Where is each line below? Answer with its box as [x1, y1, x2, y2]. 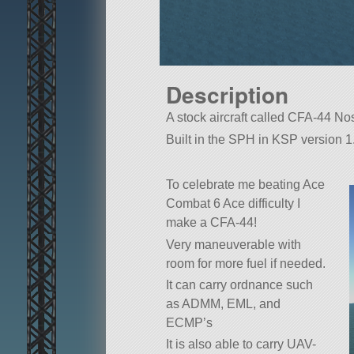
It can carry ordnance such [166, 277, 313, 292]
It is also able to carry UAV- [166, 337, 316, 351]
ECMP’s [166, 315, 213, 330]
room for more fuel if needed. [166, 256, 326, 270]
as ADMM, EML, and [166, 296, 281, 311]
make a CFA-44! [166, 216, 257, 230]
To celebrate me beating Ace [166, 178, 325, 192]
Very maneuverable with [166, 237, 301, 251]
